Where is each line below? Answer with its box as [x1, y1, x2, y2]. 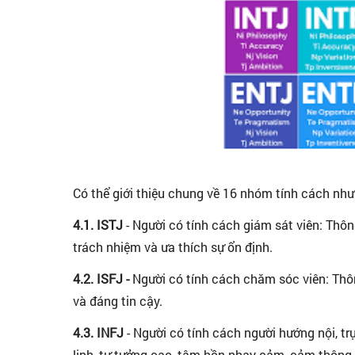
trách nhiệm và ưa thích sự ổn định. [73, 239, 273, 255]
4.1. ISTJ [73, 216, 126, 233]
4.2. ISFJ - [73, 270, 129, 287]
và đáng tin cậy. [73, 292, 162, 309]
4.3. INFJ [73, 324, 127, 341]
